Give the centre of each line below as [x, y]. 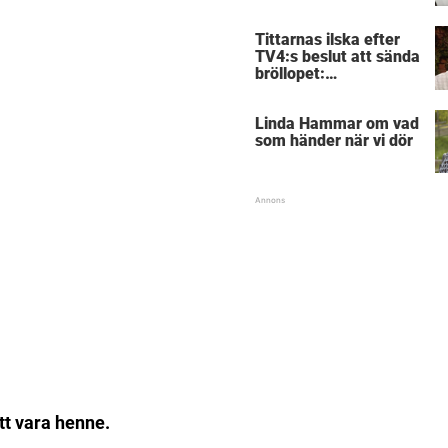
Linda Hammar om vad [337, 123]
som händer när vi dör [334, 140]
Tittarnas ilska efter [327, 40]
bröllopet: [290, 74]
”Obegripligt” [302, 91]
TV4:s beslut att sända [337, 57]
